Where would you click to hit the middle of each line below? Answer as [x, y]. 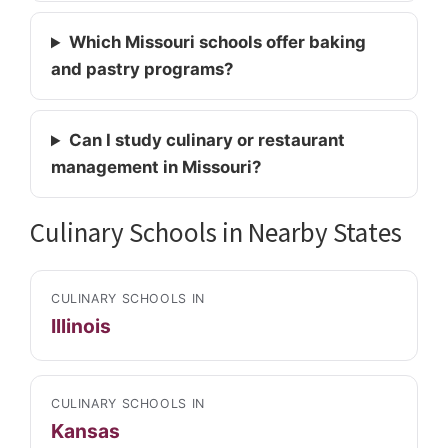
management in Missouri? [156, 167]
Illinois [81, 325]
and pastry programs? [142, 69]
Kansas [85, 430]
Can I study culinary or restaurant [206, 140]
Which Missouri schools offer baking [217, 42]
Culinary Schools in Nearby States [216, 232]
